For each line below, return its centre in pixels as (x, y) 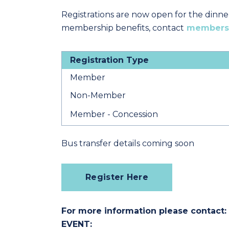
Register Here (117, 177)
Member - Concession (114, 114)
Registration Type (109, 60)
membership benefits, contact (123, 28)
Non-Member (99, 95)
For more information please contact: (144, 211)
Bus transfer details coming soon (128, 144)
